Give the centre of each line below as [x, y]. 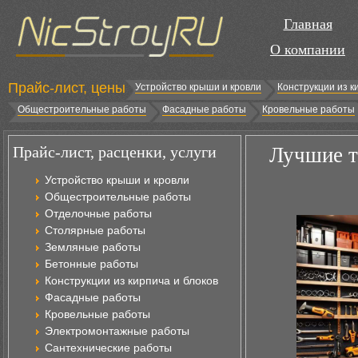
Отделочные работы [98, 213]
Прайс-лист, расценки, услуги [115, 152]
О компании [308, 50]
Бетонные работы [91, 264]
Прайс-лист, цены [67, 88]
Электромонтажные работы [117, 331]
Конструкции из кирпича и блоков [131, 280]
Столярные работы [95, 230]
